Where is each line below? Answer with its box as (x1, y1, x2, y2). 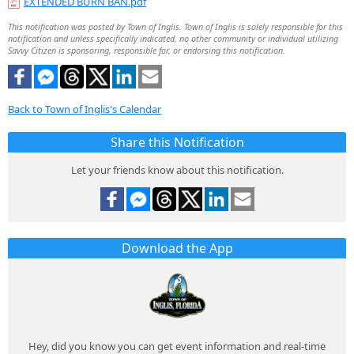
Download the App (121, 239, 233, 257)
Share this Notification (110, 133, 244, 151)
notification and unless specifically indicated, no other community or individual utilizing (8, 32, 338, 45)
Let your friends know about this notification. (70, 162, 284, 177)
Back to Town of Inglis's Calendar (8, 101, 161, 116)
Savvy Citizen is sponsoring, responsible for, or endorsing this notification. (8, 44, 285, 57)
